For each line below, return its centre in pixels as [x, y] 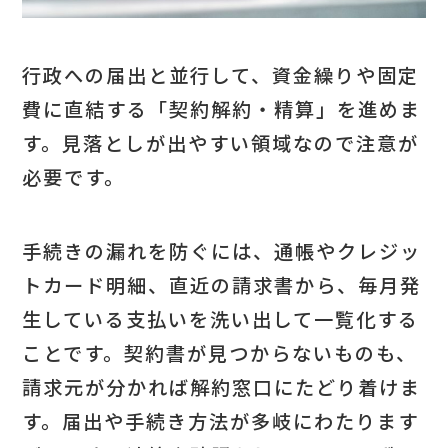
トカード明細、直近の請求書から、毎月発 [222, 285]
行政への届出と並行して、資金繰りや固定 [221, 74]
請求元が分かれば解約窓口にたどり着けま [222, 387]
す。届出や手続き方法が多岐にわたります [221, 421]
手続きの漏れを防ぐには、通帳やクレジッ [222, 251]
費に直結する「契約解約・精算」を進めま [222, 108]
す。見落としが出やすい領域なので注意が [221, 142]
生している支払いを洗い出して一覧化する [221, 319]
